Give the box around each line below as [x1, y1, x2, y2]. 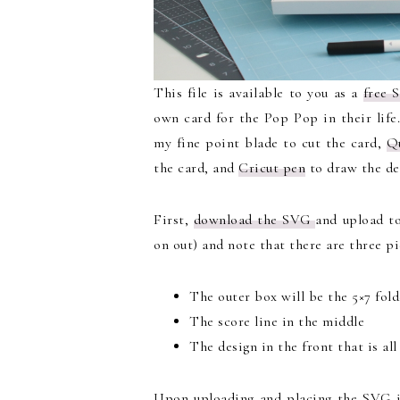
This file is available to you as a [154, 84, 363, 103]
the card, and [154, 159, 238, 178]
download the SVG [193, 211, 316, 229]
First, [154, 211, 194, 229]
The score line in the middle [189, 312, 364, 331]
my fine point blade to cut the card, [154, 134, 387, 153]
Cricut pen [238, 159, 305, 178]
